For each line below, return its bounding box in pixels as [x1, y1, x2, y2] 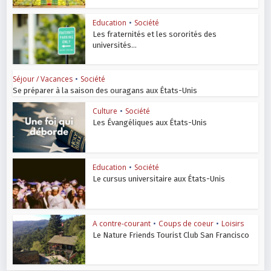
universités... [93, 41, 137, 50]
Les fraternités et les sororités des [93, 30, 217, 39]
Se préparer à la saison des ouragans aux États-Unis [13, 86, 198, 96]
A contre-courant [93, 218, 151, 229]
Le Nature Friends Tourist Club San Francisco [93, 230, 250, 240]
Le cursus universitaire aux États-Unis [93, 174, 226, 183]
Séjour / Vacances [13, 74, 73, 85]
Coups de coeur [158, 218, 214, 229]
